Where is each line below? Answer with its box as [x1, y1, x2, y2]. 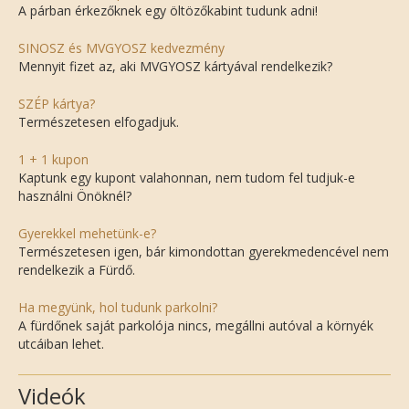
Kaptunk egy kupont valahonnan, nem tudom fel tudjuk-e [18, 169, 355, 187]
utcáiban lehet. [18, 335, 104, 353]
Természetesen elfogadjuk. [18, 113, 179, 131]
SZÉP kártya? [18, 95, 95, 113]
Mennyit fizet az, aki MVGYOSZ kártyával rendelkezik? [18, 58, 332, 76]
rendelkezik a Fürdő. [18, 261, 135, 279]
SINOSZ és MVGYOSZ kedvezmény [18, 39, 225, 58]
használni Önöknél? [18, 187, 131, 205]
